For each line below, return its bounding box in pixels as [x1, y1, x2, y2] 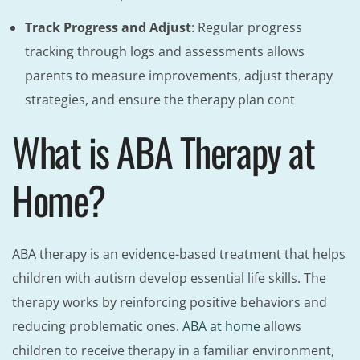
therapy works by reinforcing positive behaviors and [12, 293, 327, 312]
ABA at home [179, 317, 260, 336]
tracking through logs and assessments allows [25, 43, 305, 61]
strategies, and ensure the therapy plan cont [25, 91, 295, 109]
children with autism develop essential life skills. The [12, 269, 326, 288]
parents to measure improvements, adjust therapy [25, 67, 333, 85]
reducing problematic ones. [12, 317, 179, 336]
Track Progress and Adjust [25, 18, 191, 37]
